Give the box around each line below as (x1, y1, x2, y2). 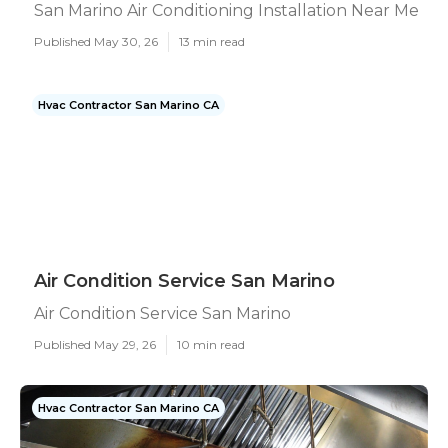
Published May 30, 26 (34, 34, 158, 49)
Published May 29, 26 (34, 337, 156, 352)
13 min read (179, 34, 245, 49)
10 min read (177, 337, 245, 352)
